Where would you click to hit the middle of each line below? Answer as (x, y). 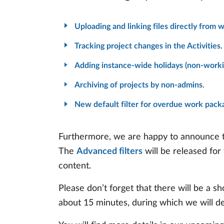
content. (75, 166)
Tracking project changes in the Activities (147, 46)
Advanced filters (109, 151)
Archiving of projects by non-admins (138, 85)
